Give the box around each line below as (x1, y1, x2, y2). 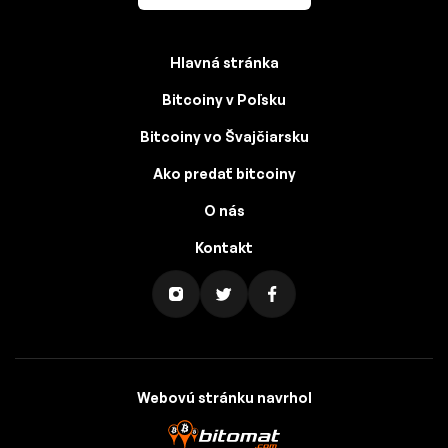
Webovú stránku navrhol (136, 389, 312, 407)
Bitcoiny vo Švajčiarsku (139, 128, 309, 146)
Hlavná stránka (169, 54, 279, 72)
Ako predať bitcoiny (152, 165, 296, 183)
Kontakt (195, 239, 253, 257)
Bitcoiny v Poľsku (162, 91, 286, 109)
